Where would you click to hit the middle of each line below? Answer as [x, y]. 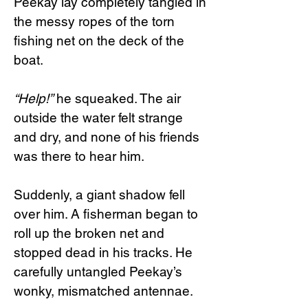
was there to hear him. [79, 156]
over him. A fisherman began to [106, 214]
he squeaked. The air [117, 98]
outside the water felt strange [98, 118]
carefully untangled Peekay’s [98, 272]
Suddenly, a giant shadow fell [99, 195]
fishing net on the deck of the [99, 41]
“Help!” [33, 98]
